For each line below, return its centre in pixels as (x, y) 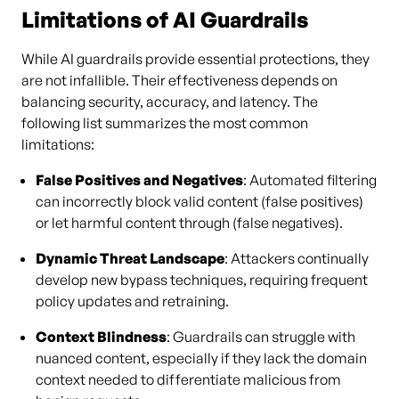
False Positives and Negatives (139, 180)
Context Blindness (101, 337)
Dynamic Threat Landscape (130, 258)
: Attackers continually (297, 258)
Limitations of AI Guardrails (165, 20)
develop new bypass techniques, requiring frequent (202, 280)
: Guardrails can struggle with (261, 337)
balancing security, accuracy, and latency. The (170, 102)
